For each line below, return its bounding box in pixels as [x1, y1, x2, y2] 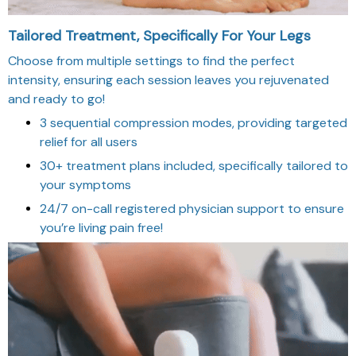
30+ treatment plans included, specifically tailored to [40, 157, 348, 175]
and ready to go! [8, 91, 105, 108]
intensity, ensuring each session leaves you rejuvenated [8, 72, 329, 89]
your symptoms [40, 176, 131, 194]
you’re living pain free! [40, 219, 163, 237]
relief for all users [40, 133, 137, 151]
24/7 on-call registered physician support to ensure [40, 200, 344, 218]
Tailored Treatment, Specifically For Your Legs [8, 26, 311, 46]
